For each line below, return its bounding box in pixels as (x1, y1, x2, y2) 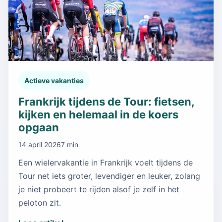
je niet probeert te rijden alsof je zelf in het (18, 184, 179, 194)
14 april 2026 (18, 140, 61, 149)
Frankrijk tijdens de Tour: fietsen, (18, 95, 194, 108)
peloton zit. (18, 197, 61, 208)
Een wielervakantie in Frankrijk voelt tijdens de (18, 157, 193, 167)
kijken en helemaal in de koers (18, 108, 178, 121)
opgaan (18, 120, 59, 134)
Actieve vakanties (24, 76, 84, 85)
